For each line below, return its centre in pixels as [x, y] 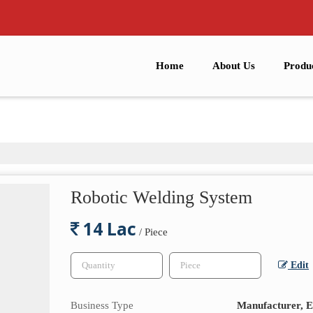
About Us [234, 66]
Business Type [102, 305]
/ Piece [153, 232]
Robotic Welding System [161, 198]
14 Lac [108, 229]
